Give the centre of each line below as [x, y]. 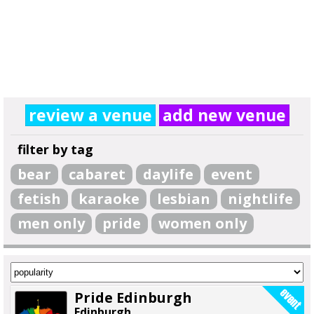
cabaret [97, 174]
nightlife [260, 199]
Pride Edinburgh [133, 298]
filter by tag [55, 149]
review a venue [90, 115]
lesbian [184, 199]
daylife [168, 174]
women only [203, 223]
